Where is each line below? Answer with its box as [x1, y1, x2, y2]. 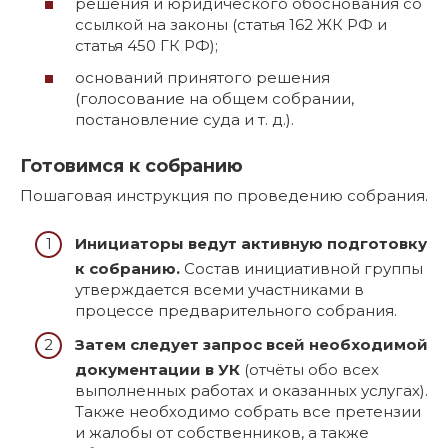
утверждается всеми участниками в [75, 280, 364, 300]
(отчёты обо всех [240, 359, 379, 379]
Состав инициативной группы [180, 259, 423, 279]
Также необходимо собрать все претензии [75, 401, 421, 421]
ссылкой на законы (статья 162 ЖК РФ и [75, 15, 387, 35]
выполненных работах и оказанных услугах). [75, 380, 428, 400]
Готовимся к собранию [20, 154, 243, 177]
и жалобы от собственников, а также [75, 422, 369, 442]
